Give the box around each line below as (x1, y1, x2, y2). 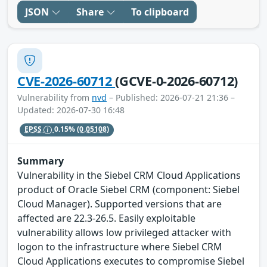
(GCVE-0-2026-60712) (115, 72, 238, 89)
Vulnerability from (17, 91, 92, 103)
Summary (17, 154, 64, 168)
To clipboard (131, 5, 189, 18)
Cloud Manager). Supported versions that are (17, 197, 222, 211)
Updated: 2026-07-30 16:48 (17, 104, 125, 116)
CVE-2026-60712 (17, 72, 116, 89)
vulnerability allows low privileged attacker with (17, 226, 231, 240)
